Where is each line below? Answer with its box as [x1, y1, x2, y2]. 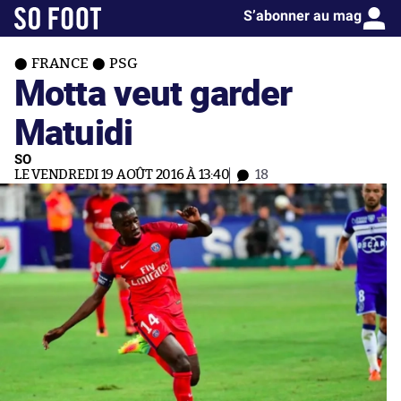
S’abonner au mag [243, 7, 362, 24]
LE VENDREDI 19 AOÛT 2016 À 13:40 [14, 168, 230, 182]
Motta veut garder [14, 67, 293, 116]
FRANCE [31, 56, 89, 71]
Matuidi [14, 107, 132, 156]
